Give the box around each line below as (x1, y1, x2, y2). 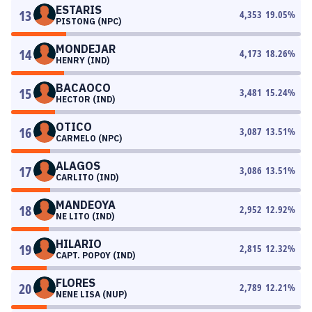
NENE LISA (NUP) (56, 289, 127, 299)
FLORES (56, 276, 95, 290)
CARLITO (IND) (56, 172, 118, 182)
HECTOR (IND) (56, 94, 115, 104)
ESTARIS (56, 3, 102, 17)
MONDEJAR (56, 42, 116, 56)
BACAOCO (56, 81, 111, 95)
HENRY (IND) (56, 55, 109, 65)
